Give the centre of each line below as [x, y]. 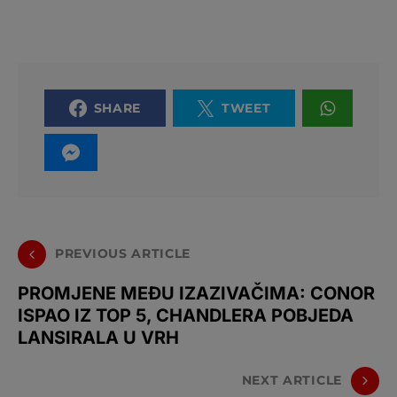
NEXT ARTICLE [292, 381]
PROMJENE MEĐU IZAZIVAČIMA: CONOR [196, 293]
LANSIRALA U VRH [98, 337]
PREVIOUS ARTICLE [123, 254]
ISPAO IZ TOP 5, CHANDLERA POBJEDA [186, 315]
